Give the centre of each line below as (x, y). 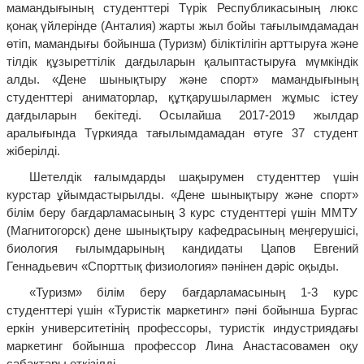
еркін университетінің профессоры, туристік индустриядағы (182, 328)
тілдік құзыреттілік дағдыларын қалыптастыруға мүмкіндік (182, 62)
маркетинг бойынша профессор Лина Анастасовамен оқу (182, 346)
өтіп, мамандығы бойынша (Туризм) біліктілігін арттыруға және (182, 44)
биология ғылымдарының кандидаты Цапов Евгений (182, 249)
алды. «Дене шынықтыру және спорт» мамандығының (182, 80)
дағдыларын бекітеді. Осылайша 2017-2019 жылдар (182, 115)
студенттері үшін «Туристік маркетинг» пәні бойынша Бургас (182, 310)
